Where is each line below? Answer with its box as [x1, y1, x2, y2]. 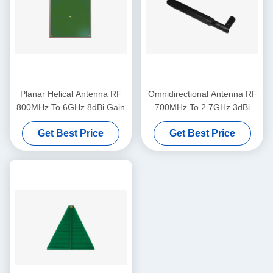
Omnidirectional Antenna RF [147, 88, 257, 99]
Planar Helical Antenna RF [19, 88, 122, 99]
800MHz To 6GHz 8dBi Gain [16, 102, 125, 112]
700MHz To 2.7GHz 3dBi [155, 102, 250, 112]
